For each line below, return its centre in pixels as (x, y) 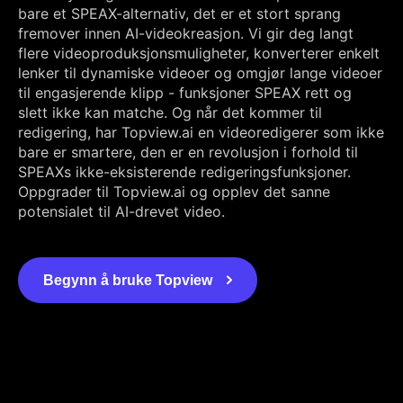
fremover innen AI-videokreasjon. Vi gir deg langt (186, 33)
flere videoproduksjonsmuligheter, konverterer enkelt (199, 53)
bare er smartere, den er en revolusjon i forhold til (188, 152)
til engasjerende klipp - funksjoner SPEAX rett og (185, 92)
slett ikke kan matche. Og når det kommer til (170, 112)
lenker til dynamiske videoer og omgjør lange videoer (200, 72)
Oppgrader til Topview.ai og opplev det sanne (174, 191)
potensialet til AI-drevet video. (121, 211)
